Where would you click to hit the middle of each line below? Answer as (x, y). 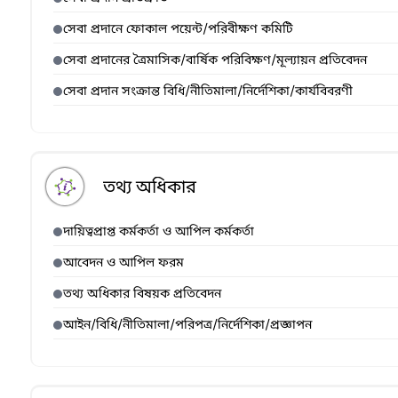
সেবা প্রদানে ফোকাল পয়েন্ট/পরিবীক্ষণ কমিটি (178, 30)
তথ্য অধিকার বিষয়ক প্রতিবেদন (142, 295)
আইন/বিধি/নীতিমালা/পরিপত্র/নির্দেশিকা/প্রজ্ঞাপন (187, 326)
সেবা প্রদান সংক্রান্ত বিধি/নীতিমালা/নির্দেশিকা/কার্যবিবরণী (208, 92)
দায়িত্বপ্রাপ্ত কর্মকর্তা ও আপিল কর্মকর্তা (159, 232)
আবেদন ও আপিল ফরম (123, 263)
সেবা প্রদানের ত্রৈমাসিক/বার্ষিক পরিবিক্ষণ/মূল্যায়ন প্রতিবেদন (215, 61)
